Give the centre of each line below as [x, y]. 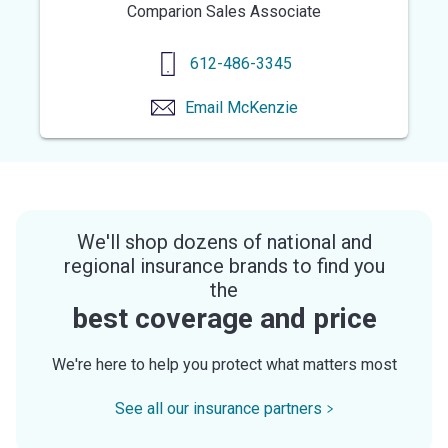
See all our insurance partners [218, 408]
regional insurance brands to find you [224, 265]
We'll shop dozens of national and [224, 241]
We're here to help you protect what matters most [224, 364]
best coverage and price [224, 318]
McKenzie [262, 107]
